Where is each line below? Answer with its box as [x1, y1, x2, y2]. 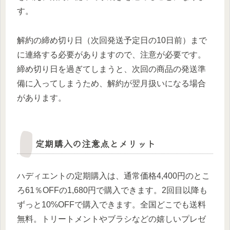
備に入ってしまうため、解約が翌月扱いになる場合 [17, 79, 206, 88]
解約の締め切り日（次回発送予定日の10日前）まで [17, 35, 207, 45]
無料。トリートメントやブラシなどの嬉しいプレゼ [17, 214, 206, 223]
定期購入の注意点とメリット [35, 136, 156, 150]
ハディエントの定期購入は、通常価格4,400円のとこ [17, 171, 210, 180]
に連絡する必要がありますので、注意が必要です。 [17, 50, 206, 59]
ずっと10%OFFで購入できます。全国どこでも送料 [17, 200, 206, 209]
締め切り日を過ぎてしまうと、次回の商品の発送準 [17, 64, 206, 73]
